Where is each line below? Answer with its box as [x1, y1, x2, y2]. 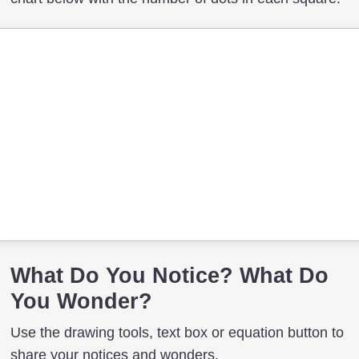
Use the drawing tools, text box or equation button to [10, 324, 344, 341]
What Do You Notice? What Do [10, 263, 329, 288]
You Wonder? [10, 288, 152, 313]
